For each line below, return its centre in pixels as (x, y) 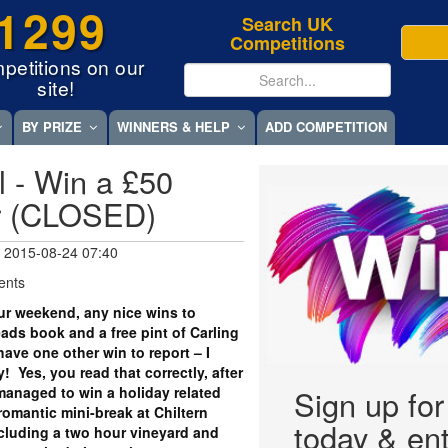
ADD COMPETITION (326, 127)
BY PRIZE (52, 127)
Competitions (288, 43)
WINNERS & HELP (173, 127)
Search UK (288, 24)
